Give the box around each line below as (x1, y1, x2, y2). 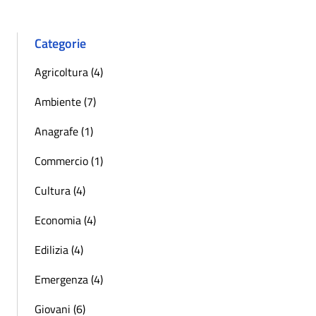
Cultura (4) (35, 181, 85, 199)
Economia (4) (35, 211, 96, 229)
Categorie (35, 33, 86, 53)
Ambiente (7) (35, 92, 96, 110)
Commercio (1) (35, 152, 103, 169)
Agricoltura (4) (35, 63, 103, 80)
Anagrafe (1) (35, 122, 93, 140)
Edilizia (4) (35, 241, 83, 258)
